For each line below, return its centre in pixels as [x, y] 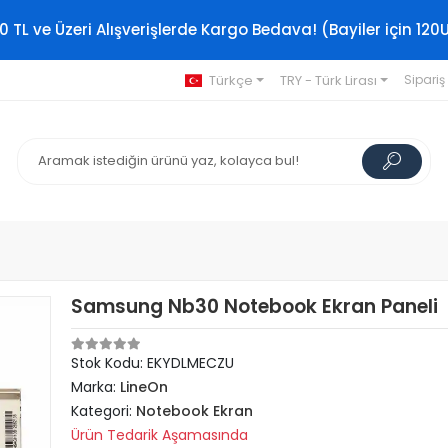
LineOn [144, 387]
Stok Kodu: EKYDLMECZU [153, 363]
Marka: [96, 387]
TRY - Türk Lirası [328, 80]
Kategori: [104, 411]
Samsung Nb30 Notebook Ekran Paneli [255, 306]
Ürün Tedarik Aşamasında [160, 435]
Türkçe [230, 80]
